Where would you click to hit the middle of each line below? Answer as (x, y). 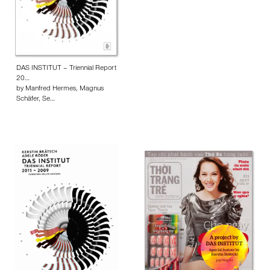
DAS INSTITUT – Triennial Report (66, 69)
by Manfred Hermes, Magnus (60, 89)
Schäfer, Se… (36, 99)
